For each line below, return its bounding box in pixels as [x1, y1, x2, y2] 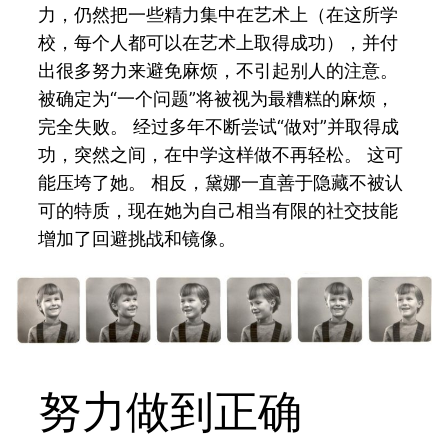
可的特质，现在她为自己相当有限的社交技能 [38, 199, 399, 221]
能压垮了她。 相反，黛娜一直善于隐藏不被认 [38, 171, 404, 193]
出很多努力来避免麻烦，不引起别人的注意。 [38, 59, 399, 81]
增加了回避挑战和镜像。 [38, 227, 237, 249]
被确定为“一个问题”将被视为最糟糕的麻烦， [38, 87, 395, 109]
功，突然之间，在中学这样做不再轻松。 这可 [38, 143, 404, 165]
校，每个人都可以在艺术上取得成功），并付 [38, 31, 399, 53]
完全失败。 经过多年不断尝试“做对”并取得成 [38, 115, 400, 137]
